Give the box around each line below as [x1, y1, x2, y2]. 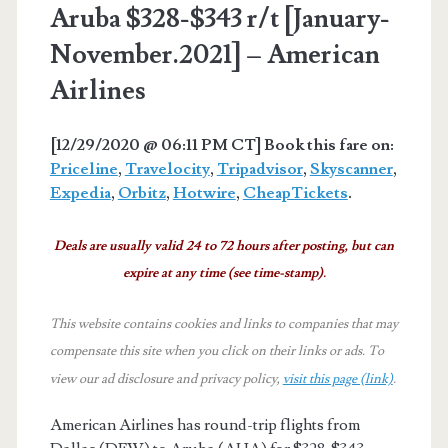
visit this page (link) [282, 369, 393, 388]
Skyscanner [309, 158, 393, 179]
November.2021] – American [49, 37, 380, 72]
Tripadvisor [216, 158, 303, 179]
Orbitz [117, 182, 166, 203]
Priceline [49, 158, 118, 179]
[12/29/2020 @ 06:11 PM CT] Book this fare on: [49, 134, 394, 155]
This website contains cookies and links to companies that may [49, 315, 398, 334]
